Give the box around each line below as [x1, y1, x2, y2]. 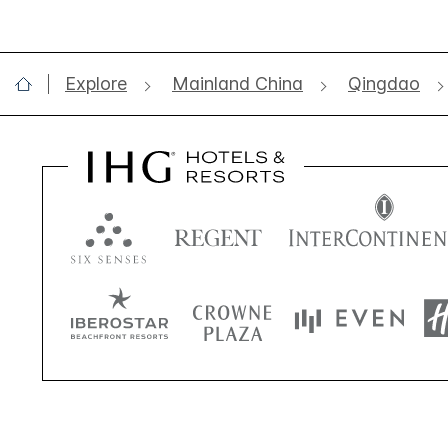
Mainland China [172, 72, 303, 94]
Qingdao [348, 72, 420, 94]
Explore [65, 72, 127, 94]
